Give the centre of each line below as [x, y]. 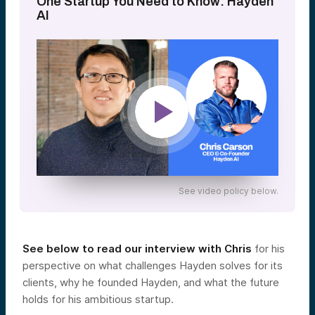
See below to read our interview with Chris [137, 248]
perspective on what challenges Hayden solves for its [153, 265]
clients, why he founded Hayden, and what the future [151, 282]
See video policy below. [229, 191]
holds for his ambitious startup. [98, 299]
